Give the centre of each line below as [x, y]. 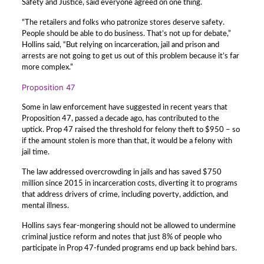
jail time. [35, 152]
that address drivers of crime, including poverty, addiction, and [125, 195]
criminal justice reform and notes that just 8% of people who [121, 237]
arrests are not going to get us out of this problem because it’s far [130, 56]
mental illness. [45, 206]
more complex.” [47, 67]
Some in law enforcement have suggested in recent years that [124, 108]
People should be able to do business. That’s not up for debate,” [126, 34]
